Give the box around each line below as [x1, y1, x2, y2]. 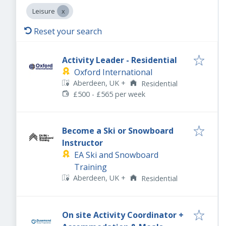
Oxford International [74, 67, 152, 78]
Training [74, 161, 107, 173]
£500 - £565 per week [73, 89, 146, 99]
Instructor [62, 137, 103, 148]
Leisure [32, 7, 55, 16]
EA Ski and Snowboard [74, 149, 158, 160]
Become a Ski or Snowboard [62, 125, 174, 136]
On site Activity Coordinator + [62, 209, 184, 220]
